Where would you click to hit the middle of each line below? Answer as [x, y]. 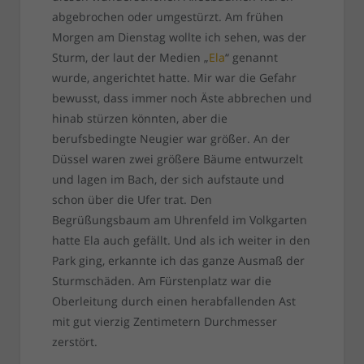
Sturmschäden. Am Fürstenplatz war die [161, 281]
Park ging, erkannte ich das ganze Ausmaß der [178, 261]
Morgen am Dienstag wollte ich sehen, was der [179, 37]
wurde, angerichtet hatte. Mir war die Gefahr [174, 78]
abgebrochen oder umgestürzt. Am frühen [167, 17]
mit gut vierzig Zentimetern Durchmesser [164, 322]
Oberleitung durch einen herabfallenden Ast [173, 301]
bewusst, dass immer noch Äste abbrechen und [182, 98]
